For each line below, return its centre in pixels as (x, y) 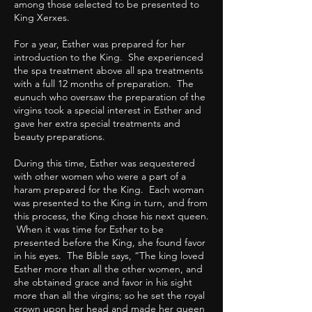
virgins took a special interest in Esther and (108, 110)
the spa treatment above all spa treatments (109, 71)
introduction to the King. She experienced (109, 57)
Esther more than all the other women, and (108, 269)
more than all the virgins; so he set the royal (109, 296)
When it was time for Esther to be (89, 229)
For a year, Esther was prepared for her (100, 44)
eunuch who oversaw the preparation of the (110, 97)
